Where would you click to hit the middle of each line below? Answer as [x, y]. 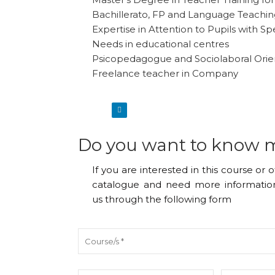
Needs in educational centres [161, 44]
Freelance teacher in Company [165, 74]
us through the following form [162, 199]
